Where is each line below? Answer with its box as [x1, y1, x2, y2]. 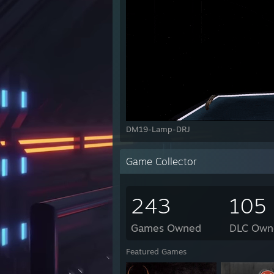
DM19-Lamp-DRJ [126, 124, 190, 134]
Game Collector [126, 155, 197, 168]
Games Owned [131, 221, 201, 234]
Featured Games [126, 246, 187, 256]
